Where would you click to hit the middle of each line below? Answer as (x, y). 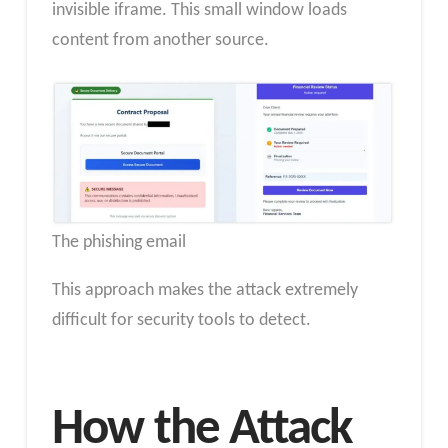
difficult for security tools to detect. (181, 320)
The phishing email (118, 242)
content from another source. (160, 40)
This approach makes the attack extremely (204, 290)
